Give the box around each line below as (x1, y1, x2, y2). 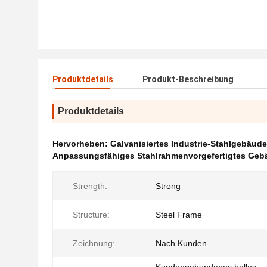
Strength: (73, 181, 107, 191)
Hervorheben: (52, 139, 110, 148)
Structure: (73, 210, 110, 219)
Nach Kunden (156, 238, 207, 248)
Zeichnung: (73, 238, 115, 248)
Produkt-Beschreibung (142, 74, 234, 84)
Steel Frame (156, 210, 202, 219)
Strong (156, 181, 181, 191)
